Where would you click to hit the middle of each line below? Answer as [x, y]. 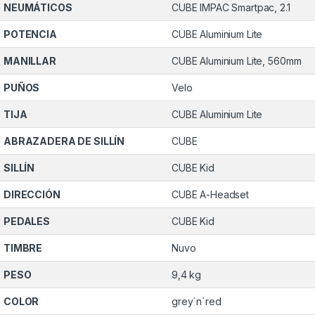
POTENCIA [30, 34]
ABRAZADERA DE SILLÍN [64, 141]
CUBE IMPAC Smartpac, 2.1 [231, 8]
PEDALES [27, 221]
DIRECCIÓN [32, 195]
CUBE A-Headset [211, 195]
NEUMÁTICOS [38, 8]
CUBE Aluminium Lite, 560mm [237, 61]
